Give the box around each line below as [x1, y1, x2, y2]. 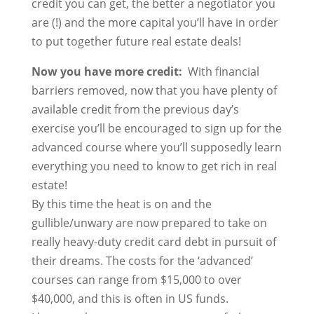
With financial [187, 64, 259, 79]
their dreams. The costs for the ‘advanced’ [31, 253, 253, 268]
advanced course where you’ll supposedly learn [31, 139, 282, 155]
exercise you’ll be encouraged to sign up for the [31, 121, 282, 136]
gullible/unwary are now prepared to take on [31, 215, 267, 231]
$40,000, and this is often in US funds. [31, 291, 228, 306]
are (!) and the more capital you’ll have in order [31, 15, 278, 30]
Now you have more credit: [31, 64, 188, 79]
